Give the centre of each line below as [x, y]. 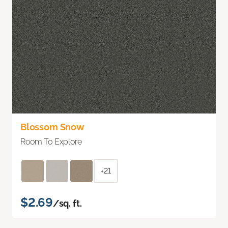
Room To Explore [51, 141]
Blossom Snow [52, 127]
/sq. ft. [67, 203]
